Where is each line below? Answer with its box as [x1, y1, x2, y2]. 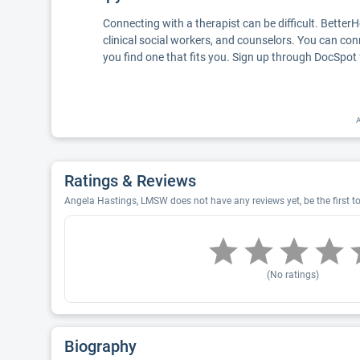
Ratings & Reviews [64, 171, 196, 190]
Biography [64, 337, 137, 356]
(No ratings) [266, 269, 319, 280]
